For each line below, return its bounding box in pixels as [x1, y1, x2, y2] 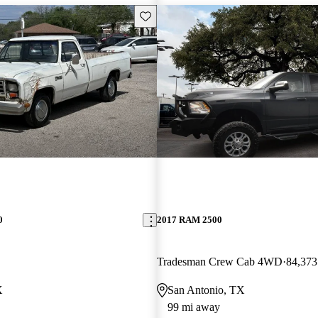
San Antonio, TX [167, 284, 245, 297]
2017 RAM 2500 [156, 214, 222, 226]
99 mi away [167, 301, 220, 314]
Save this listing [138, 9, 205, 21]
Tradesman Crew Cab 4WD [156, 256, 283, 268]
